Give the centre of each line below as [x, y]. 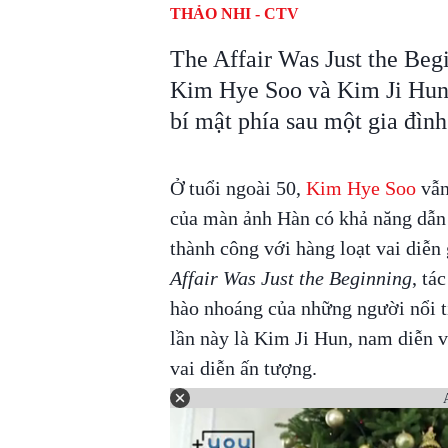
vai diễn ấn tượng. [243, 368]
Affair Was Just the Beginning [290, 278]
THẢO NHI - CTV [234, 13]
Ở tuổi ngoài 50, [237, 188]
